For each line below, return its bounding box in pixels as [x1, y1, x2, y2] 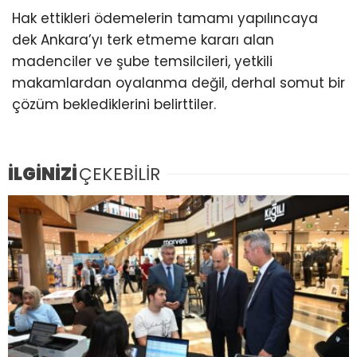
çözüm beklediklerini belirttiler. [12, 94, 216, 114]
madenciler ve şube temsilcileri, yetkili [12, 51, 273, 71]
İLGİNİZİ [8, 162, 77, 187]
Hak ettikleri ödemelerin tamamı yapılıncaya [12, 8, 318, 28]
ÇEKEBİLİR [79, 162, 160, 187]
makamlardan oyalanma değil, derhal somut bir [12, 73, 345, 92]
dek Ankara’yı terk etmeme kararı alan [12, 29, 274, 49]
